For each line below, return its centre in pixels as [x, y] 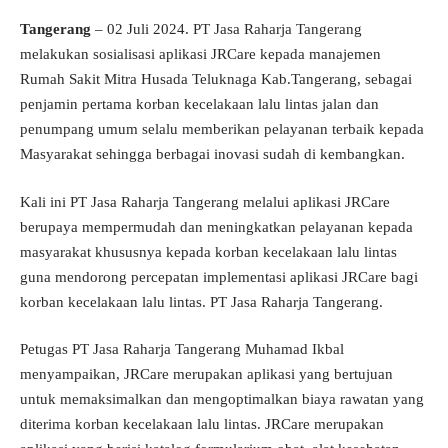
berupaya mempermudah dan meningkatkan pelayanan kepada [216, 226]
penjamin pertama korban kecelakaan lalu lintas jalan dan [199, 104]
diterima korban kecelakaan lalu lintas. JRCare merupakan [202, 424]
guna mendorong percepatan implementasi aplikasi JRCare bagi [219, 276]
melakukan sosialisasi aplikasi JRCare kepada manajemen [200, 54]
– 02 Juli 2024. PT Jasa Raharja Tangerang [226, 29]
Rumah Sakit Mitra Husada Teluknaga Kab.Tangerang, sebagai [216, 79]
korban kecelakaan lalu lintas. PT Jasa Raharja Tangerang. [201, 301]
